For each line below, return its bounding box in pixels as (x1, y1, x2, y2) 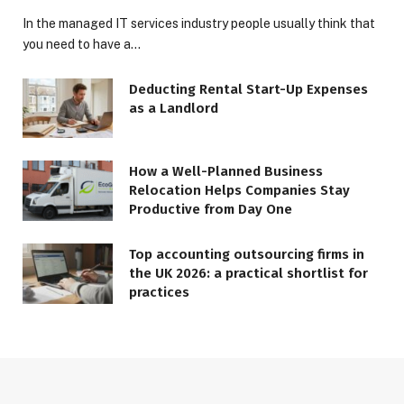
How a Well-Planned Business (129, 163, 323, 180)
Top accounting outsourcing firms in (129, 246, 364, 263)
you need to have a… (23, 36, 141, 51)
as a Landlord (129, 99, 218, 116)
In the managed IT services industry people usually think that (23, 15, 375, 31)
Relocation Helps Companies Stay (129, 182, 350, 199)
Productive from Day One (129, 201, 292, 218)
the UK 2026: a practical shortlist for (129, 265, 368, 282)
